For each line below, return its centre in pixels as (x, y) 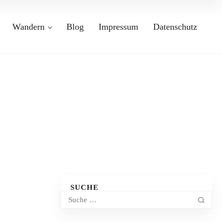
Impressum (118, 27)
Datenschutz (175, 27)
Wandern (28, 27)
